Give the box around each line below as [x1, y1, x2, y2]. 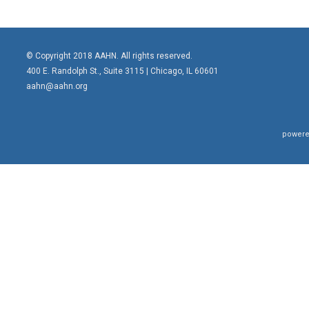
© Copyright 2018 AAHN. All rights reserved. [26, 50, 193, 61]
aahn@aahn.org [26, 81, 88, 91]
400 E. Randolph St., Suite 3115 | [26, 66, 151, 76]
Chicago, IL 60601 [150, 66, 219, 76]
